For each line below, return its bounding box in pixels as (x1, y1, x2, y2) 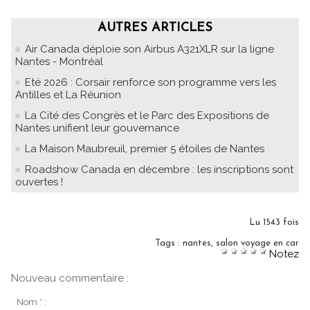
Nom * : (16, 297, 46, 308)
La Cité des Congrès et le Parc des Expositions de (25, 109, 269, 122)
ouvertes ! (15, 175, 63, 188)
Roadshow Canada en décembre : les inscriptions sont (25, 163, 293, 176)
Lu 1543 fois (249, 217, 299, 227)
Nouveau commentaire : (11, 271, 129, 284)
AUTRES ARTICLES (98, 21, 212, 35)
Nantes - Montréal (15, 55, 103, 68)
